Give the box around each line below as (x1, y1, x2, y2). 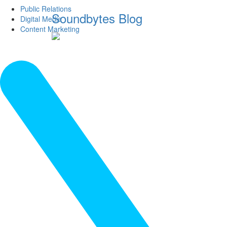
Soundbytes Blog (52, 9, 142, 27)
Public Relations (20, 4, 71, 14)
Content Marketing (20, 24, 80, 34)
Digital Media (20, 14, 62, 24)
